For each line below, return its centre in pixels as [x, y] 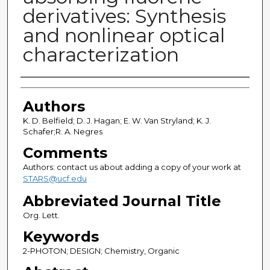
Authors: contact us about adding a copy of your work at [132, 167]
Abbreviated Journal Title [122, 201]
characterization [101, 55]
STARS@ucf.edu [55, 179]
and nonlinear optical [124, 36]
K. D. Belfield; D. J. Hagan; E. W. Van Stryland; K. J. [117, 121]
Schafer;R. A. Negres [62, 132]
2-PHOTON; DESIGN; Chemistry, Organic [101, 251]
